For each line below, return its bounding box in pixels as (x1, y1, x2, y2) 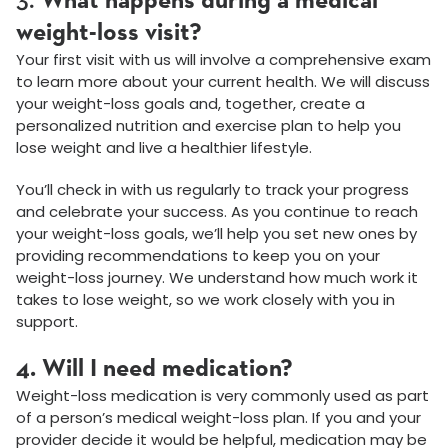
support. (16, 311, 78, 333)
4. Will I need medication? (16, 356, 293, 383)
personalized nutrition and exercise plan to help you (16, 115, 401, 137)
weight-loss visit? (16, 20, 202, 47)
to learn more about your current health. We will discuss (16, 71, 430, 93)
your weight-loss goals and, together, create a (16, 93, 365, 115)
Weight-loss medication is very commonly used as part (16, 385, 429, 407)
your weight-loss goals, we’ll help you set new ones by (16, 223, 417, 245)
